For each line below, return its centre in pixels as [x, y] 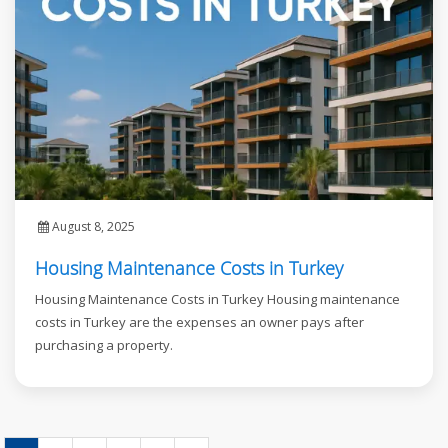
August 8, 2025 [92, 227]
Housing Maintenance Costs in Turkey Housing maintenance [217, 299]
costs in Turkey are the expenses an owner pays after [199, 322]
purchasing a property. [104, 345]
